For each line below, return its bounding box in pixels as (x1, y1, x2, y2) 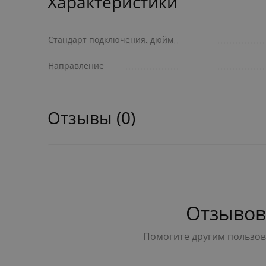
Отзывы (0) (47, 106, 135, 129)
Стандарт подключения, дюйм (48, 33, 173, 45)
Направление (48, 59, 104, 71)
